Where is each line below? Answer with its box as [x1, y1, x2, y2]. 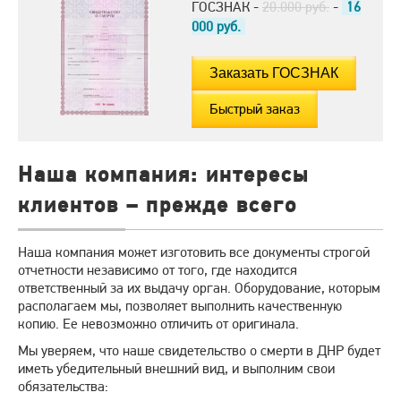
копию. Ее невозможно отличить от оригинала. [18, 315, 299, 333]
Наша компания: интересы [18, 161, 309, 188]
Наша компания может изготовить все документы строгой [18, 243, 370, 261]
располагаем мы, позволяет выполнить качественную [18, 297, 342, 315]
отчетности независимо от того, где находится [18, 261, 297, 279]
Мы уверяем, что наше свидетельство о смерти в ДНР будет [18, 342, 380, 360]
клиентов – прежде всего [18, 192, 297, 218]
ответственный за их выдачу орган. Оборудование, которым [18, 279, 380, 297]
